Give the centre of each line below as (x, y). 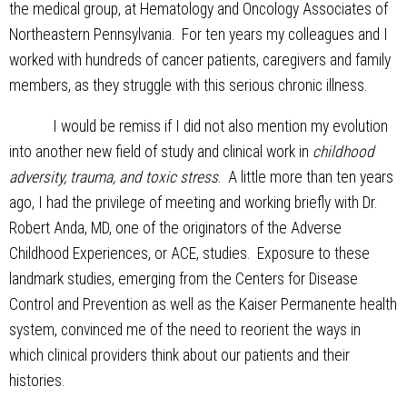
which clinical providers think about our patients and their (179, 356)
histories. (37, 381)
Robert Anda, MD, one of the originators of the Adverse (175, 228)
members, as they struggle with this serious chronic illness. (188, 85)
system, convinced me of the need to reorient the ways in (185, 330)
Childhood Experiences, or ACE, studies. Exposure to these (189, 254)
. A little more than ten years (306, 178)
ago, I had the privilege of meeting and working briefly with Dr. (193, 203)
